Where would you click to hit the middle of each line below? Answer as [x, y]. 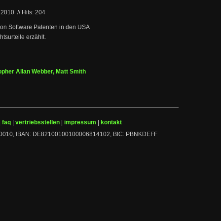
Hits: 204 [34, 12]
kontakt [111, 122]
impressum [80, 122]
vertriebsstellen [37, 122]
